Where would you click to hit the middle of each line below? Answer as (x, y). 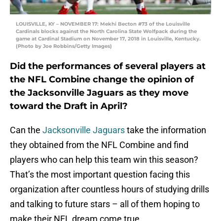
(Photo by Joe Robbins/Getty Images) (64, 46)
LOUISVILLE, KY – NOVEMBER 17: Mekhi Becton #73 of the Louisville (103, 24)
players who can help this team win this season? (104, 160)
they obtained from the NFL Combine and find (99, 145)
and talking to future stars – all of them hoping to (105, 204)
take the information (166, 130)
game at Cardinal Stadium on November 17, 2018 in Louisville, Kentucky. (108, 39)
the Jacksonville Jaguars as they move (99, 93)
